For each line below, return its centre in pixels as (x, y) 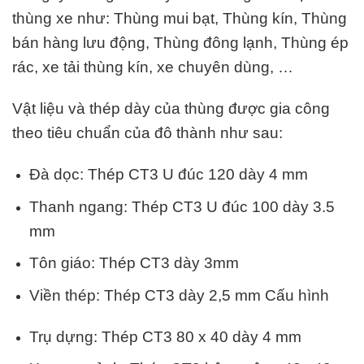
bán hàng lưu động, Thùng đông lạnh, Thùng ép (180, 43)
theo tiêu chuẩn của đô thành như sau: (147, 133)
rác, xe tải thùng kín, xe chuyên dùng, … (153, 67)
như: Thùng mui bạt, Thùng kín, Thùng (210, 19)
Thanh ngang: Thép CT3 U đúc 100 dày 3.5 (182, 206)
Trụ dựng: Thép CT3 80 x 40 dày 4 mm (165, 336)
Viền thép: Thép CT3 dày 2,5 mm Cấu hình (179, 295)
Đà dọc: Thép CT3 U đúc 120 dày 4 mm (170, 175)
